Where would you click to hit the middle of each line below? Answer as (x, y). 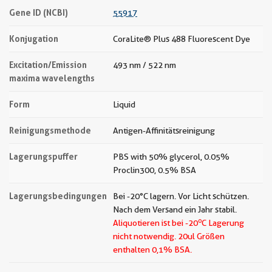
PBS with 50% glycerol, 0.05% (171, 157)
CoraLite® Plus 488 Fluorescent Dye (182, 39)
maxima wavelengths (52, 78)
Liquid (124, 104)
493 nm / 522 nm (144, 65)
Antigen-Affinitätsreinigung (164, 131)
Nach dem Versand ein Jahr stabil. (175, 209)
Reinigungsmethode (50, 130)
